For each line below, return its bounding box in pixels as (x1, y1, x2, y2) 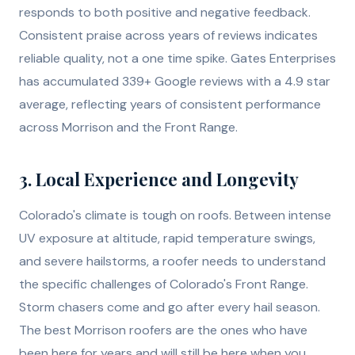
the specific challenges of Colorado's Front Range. (19, 276, 308, 293)
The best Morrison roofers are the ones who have (19, 322, 307, 339)
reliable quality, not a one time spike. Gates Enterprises (19, 50, 336, 67)
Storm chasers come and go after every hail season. (19, 299, 320, 316)
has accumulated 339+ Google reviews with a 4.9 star (19, 73, 330, 90)
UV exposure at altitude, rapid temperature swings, (19, 230, 315, 247)
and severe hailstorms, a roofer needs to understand (19, 253, 326, 270)
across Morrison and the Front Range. (19, 119, 238, 136)
